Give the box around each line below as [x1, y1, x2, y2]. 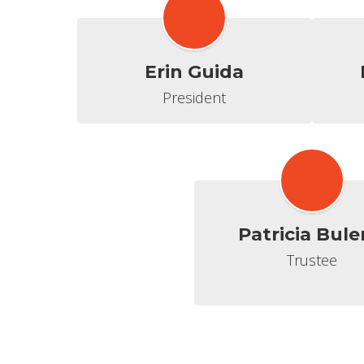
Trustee [286, 250, 337, 270]
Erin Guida [145, 61, 245, 83]
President [162, 88, 227, 107]
